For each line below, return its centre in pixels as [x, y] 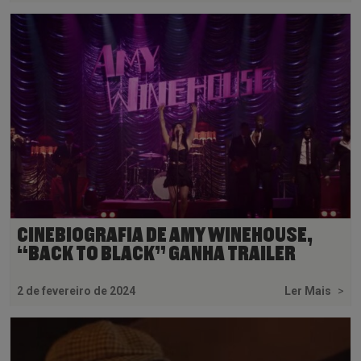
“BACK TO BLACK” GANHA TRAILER [156, 253]
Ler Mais [309, 290]
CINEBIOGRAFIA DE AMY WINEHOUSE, [165, 235]
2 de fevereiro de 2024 [76, 290]
